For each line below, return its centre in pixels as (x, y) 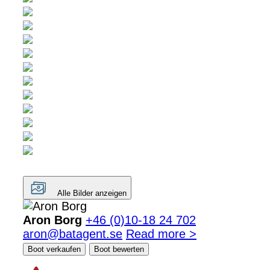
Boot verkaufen (54, 249)
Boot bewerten (119, 249)
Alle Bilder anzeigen (92, 193)
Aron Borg (52, 220)
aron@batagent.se (73, 234)
